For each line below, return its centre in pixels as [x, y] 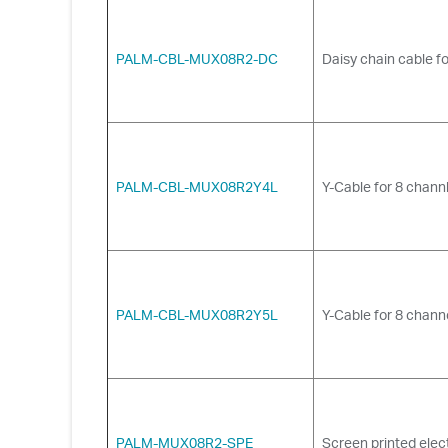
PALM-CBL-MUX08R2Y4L [197, 186]
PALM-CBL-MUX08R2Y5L [197, 314]
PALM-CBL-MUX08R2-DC [197, 58]
